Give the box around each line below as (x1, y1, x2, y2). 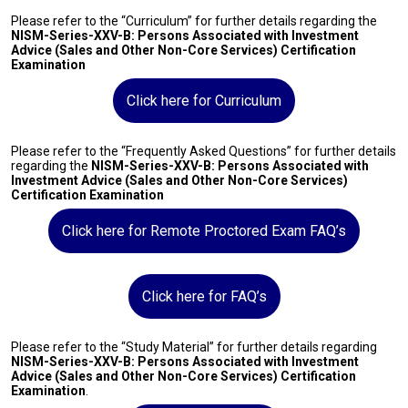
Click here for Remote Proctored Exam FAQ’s (62, 222, 346, 240)
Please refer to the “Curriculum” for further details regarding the (11, 14, 377, 28)
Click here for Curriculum (127, 92, 281, 109)
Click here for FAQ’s (141, 288, 267, 305)
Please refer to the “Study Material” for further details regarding (11, 340, 377, 354)
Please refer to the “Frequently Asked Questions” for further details (11, 144, 396, 158)
